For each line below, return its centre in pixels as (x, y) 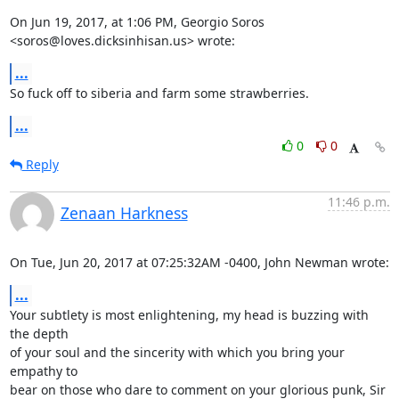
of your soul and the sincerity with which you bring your (177, 352)
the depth (39, 334)
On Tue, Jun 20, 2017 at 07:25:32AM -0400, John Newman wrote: (199, 262)
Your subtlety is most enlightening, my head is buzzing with (189, 315)
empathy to (43, 371)
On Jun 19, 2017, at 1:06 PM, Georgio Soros (137, 22)
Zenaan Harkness (124, 213)
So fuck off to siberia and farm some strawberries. (159, 93)
